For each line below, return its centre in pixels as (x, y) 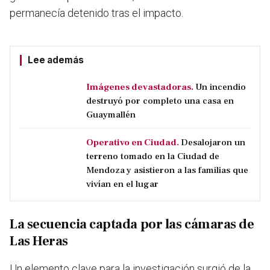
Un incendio (221, 87)
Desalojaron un (213, 143)
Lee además (56, 60)
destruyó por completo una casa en (160, 101)
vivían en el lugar (122, 184)
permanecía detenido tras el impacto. (96, 13)
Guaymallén (111, 115)
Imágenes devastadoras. (140, 87)
